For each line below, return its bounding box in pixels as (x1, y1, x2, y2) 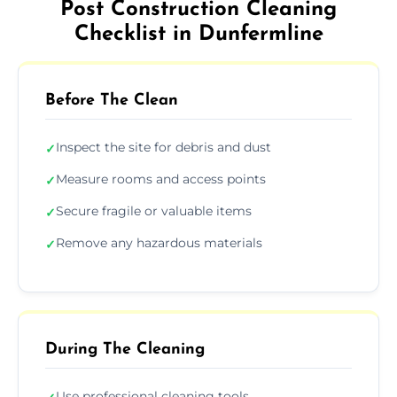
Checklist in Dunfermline (74, 23, 323, 45)
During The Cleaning (45, 340, 205, 358)
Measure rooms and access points (56, 170, 266, 187)
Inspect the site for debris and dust (56, 138, 271, 155)
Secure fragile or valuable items (56, 202, 252, 219)
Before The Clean (45, 91, 178, 109)
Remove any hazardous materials (56, 234, 262, 251)
